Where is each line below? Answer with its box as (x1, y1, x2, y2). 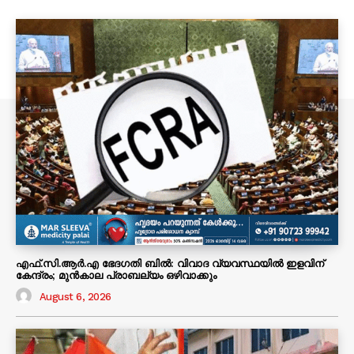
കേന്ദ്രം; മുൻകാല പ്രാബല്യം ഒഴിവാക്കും (16, 269, 217, 281)
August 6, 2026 (39, 291, 111, 303)
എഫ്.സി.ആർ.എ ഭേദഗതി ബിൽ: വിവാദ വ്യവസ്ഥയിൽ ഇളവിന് (16, 257, 324, 269)
